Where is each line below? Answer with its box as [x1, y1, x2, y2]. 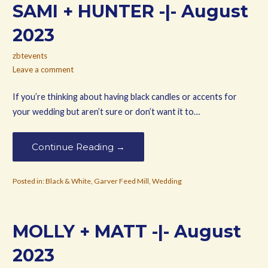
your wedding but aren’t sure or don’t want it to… [12, 106, 200, 117]
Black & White [45, 176, 91, 185]
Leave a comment [12, 64, 74, 74]
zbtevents [12, 50, 47, 60]
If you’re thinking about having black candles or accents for [12, 92, 237, 102]
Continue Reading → [31, 141, 125, 153]
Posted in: [12, 176, 45, 185]
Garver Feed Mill [93, 176, 149, 185]
